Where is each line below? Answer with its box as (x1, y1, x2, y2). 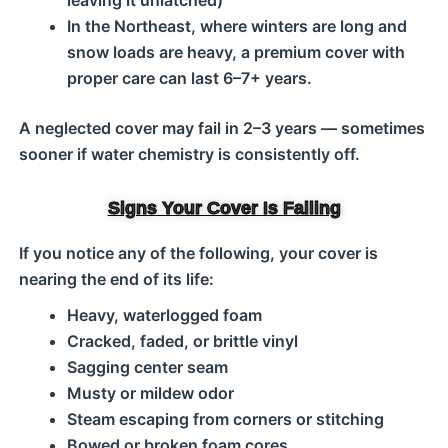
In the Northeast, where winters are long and (66, 16, 407, 36)
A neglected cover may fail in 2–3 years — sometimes (18, 118, 425, 138)
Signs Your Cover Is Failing (107, 198, 341, 218)
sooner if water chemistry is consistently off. (18, 144, 360, 164)
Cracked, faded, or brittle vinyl (66, 331, 298, 351)
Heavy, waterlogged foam (66, 305, 262, 325)
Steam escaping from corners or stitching (66, 409, 384, 429)
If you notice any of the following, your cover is (18, 243, 378, 263)
